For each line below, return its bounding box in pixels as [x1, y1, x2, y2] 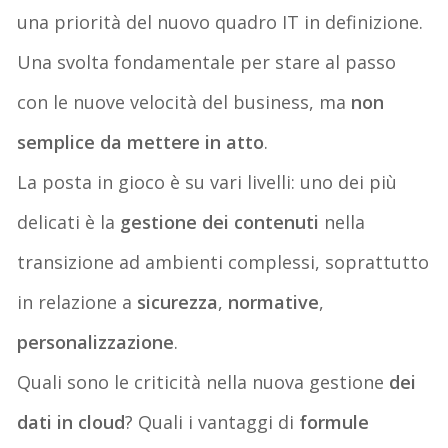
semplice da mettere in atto [17, 129, 265, 154]
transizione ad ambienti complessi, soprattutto [17, 249, 430, 274]
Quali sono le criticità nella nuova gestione [17, 369, 390, 394]
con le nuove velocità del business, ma [17, 89, 352, 114]
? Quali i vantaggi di [125, 409, 300, 434]
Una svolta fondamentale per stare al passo [17, 49, 397, 74]
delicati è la [17, 209, 121, 234]
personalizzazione [17, 329, 175, 354]
